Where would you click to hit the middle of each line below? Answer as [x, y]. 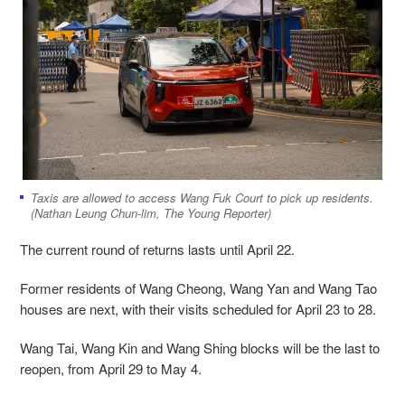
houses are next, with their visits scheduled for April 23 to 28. [198, 308]
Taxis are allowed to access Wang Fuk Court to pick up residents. [202, 197]
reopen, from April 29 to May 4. [111, 368]
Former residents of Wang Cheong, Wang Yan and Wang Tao [198, 287]
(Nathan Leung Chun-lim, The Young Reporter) [151, 212]
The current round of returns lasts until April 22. [157, 249]
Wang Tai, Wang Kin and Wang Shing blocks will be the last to [200, 347]
